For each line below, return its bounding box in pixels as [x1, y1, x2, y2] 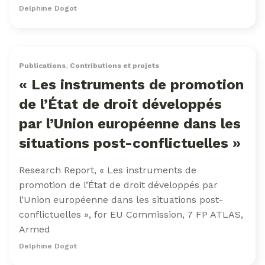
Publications [19, 62, 66, 70]
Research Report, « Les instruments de [19, 164, 196, 176]
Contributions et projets [70, 62, 159, 70]
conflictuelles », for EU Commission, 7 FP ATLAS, [19, 209, 243, 220]
